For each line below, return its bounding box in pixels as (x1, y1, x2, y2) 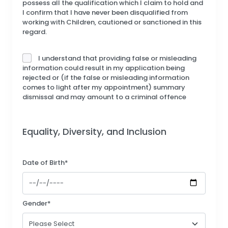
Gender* (22, 198, 51, 209)
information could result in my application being (22, 63, 185, 73)
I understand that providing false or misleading (38, 53, 196, 63)
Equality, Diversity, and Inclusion (22, 125, 166, 138)
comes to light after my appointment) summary (22, 82, 185, 92)
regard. (22, 26, 47, 37)
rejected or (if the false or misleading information (22, 72, 189, 82)
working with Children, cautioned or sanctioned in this (22, 17, 202, 27)
